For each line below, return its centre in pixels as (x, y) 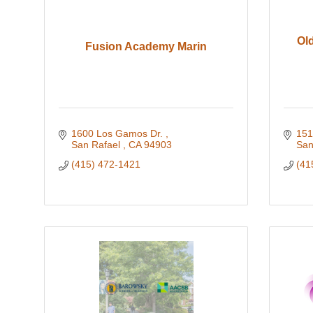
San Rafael (97, 145)
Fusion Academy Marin (146, 47)
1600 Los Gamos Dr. (118, 134)
